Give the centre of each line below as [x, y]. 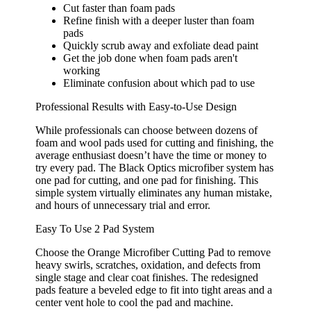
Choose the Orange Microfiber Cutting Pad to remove [153, 252]
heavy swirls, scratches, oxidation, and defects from [148, 264]
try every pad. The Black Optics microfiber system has [155, 167]
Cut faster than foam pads [119, 8]
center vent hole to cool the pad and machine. [135, 302]
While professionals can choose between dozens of [147, 130]
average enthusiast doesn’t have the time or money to [151, 155]
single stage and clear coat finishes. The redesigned [147, 277]
